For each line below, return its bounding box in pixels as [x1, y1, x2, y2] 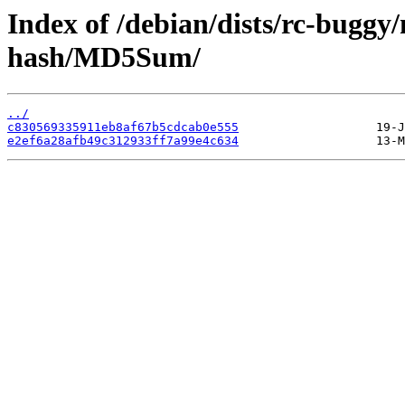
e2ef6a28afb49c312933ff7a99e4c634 [7, 134, 239, 148]
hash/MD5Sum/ [7, 41, 201, 73]
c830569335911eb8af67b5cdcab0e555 [7, 120, 239, 135]
